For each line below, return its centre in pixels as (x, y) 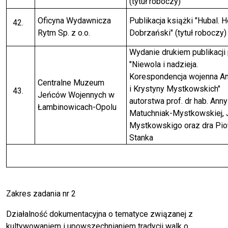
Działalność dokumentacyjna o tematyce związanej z (99, 214)
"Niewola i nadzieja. (163, 65)
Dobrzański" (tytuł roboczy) (178, 33)
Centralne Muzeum (71, 83)
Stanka (141, 138)
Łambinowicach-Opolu (77, 107)
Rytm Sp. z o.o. (64, 33)
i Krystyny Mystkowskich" (175, 89)
